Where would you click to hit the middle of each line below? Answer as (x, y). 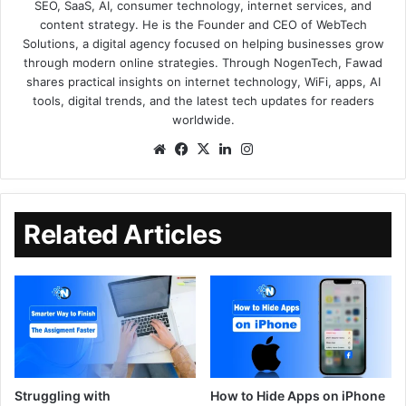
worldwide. (203, 119)
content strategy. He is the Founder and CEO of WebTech (203, 24)
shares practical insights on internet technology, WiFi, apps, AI (203, 81)
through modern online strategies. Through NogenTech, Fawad (203, 62)
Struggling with (63, 395)
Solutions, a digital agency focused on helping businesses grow (203, 43)
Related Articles (122, 234)
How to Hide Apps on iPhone (298, 395)
